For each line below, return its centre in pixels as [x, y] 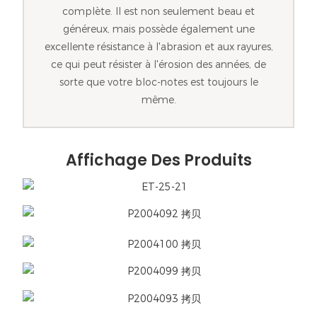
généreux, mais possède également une [158, 29]
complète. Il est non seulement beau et [158, 12]
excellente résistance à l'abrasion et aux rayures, [158, 47]
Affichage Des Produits [158, 161]
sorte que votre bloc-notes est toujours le [158, 82]
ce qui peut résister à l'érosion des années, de [158, 65]
